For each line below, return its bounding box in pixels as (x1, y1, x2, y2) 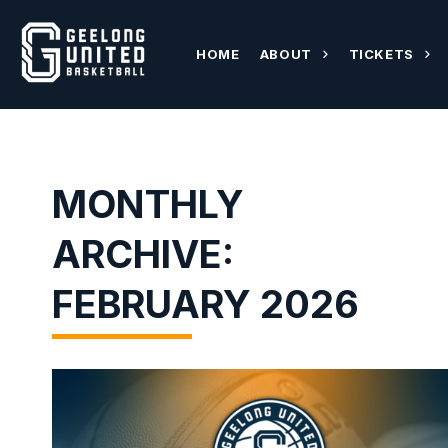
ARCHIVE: (52, 231, 234, 277)
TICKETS (348, 45, 415, 62)
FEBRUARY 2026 (52, 281, 359, 327)
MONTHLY (52, 181, 244, 227)
